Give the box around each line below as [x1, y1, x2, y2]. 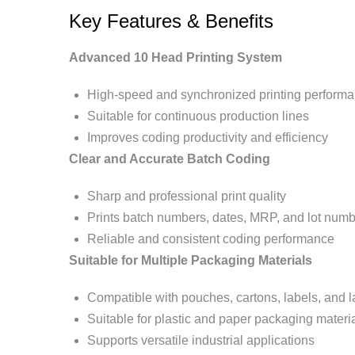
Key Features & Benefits [69, 10, 273, 32]
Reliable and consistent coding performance [87, 232, 334, 246]
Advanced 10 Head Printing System [69, 51, 282, 64]
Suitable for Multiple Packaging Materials [69, 254, 312, 267]
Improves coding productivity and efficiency [87, 131, 328, 144]
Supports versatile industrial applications [87, 334, 315, 347]
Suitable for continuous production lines [87, 109, 309, 123]
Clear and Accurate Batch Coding [69, 152, 270, 166]
